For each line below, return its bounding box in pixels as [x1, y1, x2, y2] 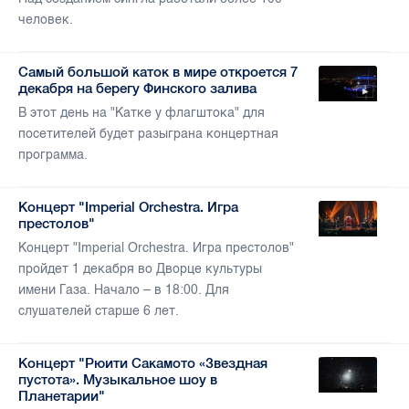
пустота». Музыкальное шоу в [18, 372, 217, 388]
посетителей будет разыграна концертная [18, 126, 278, 142]
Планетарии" [18, 388, 105, 404]
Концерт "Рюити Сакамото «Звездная [18, 355, 267, 372]
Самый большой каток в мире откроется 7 [18, 64, 298, 80]
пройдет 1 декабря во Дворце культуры [18, 261, 262, 278]
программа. [18, 147, 88, 163]
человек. [18, 12, 73, 28]
